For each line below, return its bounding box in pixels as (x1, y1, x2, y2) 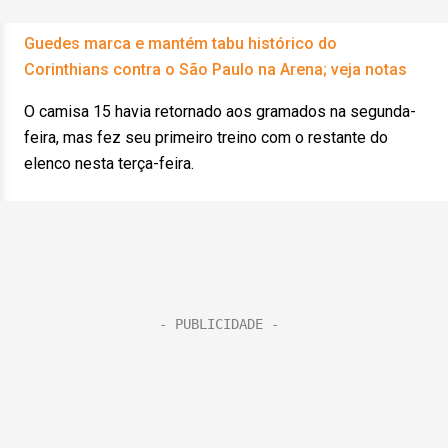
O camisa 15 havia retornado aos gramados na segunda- (24, 102, 416, 121)
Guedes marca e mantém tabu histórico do (24, 34, 337, 53)
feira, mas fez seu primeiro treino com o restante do (24, 128, 388, 147)
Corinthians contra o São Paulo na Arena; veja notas (24, 60, 407, 79)
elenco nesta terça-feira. (24, 154, 198, 173)
